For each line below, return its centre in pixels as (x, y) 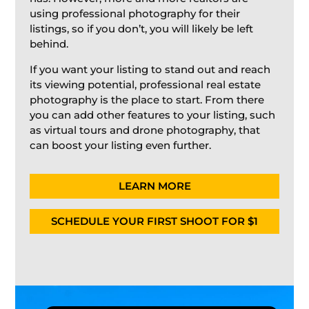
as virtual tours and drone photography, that (144, 130)
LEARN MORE (154, 186)
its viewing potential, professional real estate (145, 85)
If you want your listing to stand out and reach (150, 70)
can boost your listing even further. (120, 146)
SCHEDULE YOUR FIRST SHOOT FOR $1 (154, 221)
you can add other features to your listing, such (152, 115)
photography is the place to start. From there (147, 100)
